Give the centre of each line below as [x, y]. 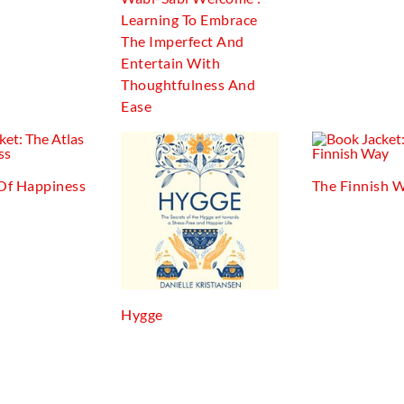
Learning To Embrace [189, 19]
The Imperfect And [183, 41]
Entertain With [171, 63]
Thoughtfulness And [188, 84]
